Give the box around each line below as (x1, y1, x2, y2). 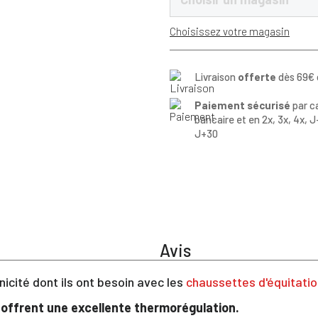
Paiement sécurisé (194, 98, 290, 111)
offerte (238, 70, 276, 83)
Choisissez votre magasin (170, 24, 290, 38)
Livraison (194, 70, 238, 83)
